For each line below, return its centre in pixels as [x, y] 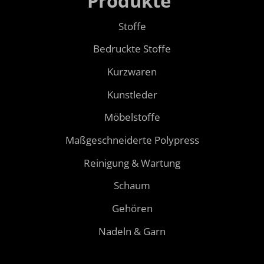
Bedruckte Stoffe [132, 49]
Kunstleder [132, 94]
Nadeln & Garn [132, 231]
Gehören [132, 209]
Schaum [132, 186]
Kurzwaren [132, 71]
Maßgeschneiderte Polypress [132, 140]
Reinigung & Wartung [132, 163]
